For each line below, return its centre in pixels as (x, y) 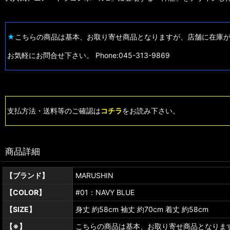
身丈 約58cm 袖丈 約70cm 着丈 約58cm (142, 209)
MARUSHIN (94, 176)
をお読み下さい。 (151, 111)
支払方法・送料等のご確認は (54, 111)
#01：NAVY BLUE (105, 193)
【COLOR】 (26, 193)
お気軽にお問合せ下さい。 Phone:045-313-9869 (89, 55)
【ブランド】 (27, 176)
